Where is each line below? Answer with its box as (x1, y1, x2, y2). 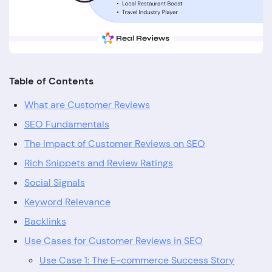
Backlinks (24, 214, 66, 228)
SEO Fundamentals (24, 117, 109, 131)
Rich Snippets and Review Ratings (24, 156, 173, 169)
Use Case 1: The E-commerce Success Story (39, 253, 234, 267)
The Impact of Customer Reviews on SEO (24, 137, 205, 150)
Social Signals (24, 175, 85, 189)
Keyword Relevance (24, 195, 110, 208)
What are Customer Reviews (24, 98, 150, 111)
